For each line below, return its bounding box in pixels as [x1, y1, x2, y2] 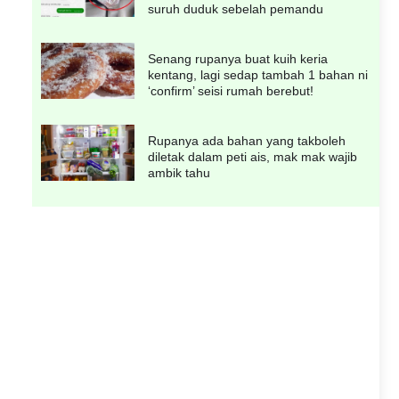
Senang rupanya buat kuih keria [148, 52, 328, 67]
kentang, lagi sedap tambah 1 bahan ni [148, 68, 368, 83]
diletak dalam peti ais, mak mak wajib [148, 150, 357, 165]
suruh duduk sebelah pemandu [148, 2, 323, 17]
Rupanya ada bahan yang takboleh [148, 134, 346, 149]
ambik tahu [148, 166, 210, 181]
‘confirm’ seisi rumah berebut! [148, 84, 313, 99]
